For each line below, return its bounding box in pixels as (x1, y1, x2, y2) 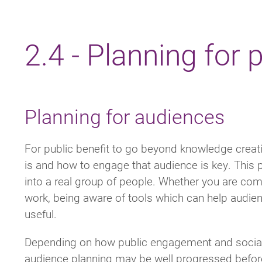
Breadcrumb (25, 9, 132, 36)
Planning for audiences (25, 103, 225, 130)
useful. (25, 206, 57, 222)
